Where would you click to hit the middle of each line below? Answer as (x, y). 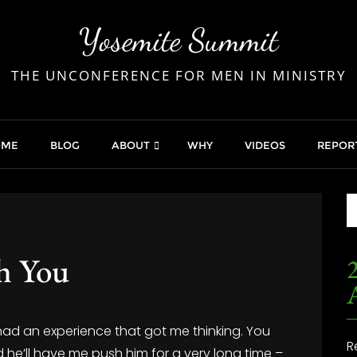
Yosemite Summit (178, 40)
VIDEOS (265, 145)
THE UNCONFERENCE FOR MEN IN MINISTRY (178, 75)
